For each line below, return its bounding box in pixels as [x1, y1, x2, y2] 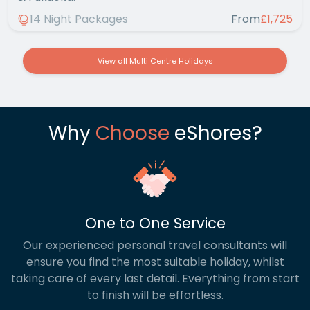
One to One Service [84, 213, 226, 234]
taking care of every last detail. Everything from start [10, 271, 300, 287]
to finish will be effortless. [86, 287, 224, 304]
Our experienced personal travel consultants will [23, 237, 287, 254]
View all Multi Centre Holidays [97, 55, 213, 67]
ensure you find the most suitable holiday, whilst [26, 254, 284, 271]
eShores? [169, 120, 262, 147]
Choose [95, 120, 170, 147]
